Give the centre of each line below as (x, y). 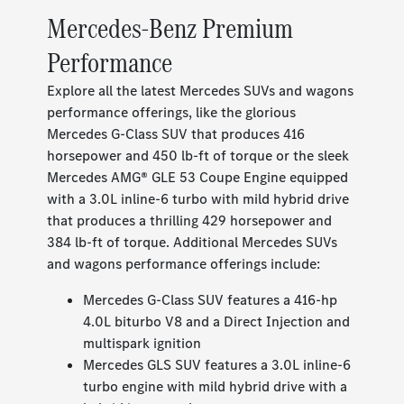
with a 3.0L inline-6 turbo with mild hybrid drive (198, 199)
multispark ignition (142, 344)
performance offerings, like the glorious (172, 113)
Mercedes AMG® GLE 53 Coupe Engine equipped (198, 178)
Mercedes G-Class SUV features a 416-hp (211, 300)
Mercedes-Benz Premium (170, 29)
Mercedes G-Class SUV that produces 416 (176, 134)
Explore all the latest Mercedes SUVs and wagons (201, 91)
